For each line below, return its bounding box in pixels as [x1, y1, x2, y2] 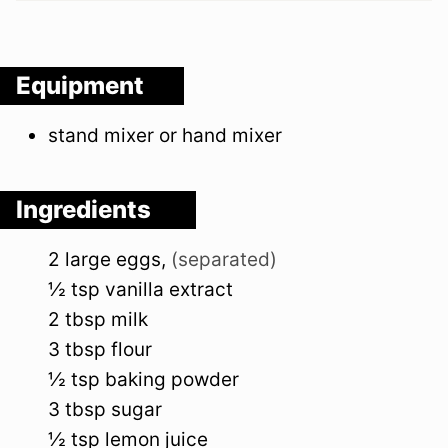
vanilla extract [105, 278, 233, 302]
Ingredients [16, 195, 156, 225]
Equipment [16, 71, 144, 101]
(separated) [171, 248, 277, 272]
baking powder [105, 368, 239, 392]
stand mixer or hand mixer [48, 124, 282, 148]
